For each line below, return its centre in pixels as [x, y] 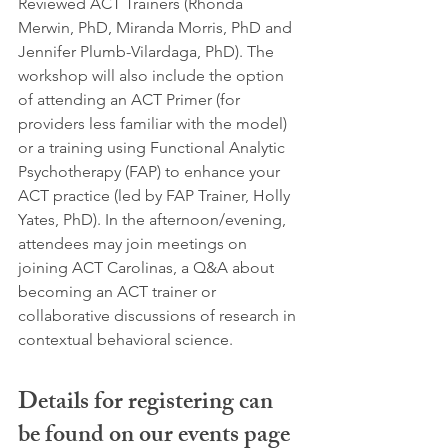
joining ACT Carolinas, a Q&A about [148, 267]
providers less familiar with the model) [154, 123]
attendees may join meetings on [134, 243]
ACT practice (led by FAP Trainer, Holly [156, 195]
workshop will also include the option [153, 75]
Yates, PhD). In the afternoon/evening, [154, 219]
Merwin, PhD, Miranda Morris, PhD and [157, 27]
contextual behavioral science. [127, 339]
